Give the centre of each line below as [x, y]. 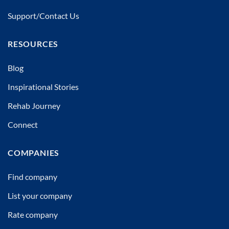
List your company [40, 196]
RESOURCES [33, 44]
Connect [23, 124]
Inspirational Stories [43, 87]
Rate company [33, 214]
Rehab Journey [34, 106]
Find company [32, 177]
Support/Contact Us [43, 16]
